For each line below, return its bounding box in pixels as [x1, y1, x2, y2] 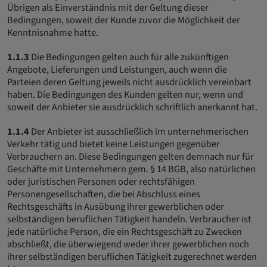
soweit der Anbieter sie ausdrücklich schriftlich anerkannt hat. [7, 100, 257, 115]
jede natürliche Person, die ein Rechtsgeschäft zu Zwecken [7, 225, 242, 240]
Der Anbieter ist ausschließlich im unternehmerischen [29, 125, 249, 139]
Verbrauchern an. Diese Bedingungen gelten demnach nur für [7, 150, 254, 164]
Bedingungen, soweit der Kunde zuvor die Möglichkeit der [7, 13, 240, 28]
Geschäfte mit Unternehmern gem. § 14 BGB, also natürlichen [7, 162, 256, 177]
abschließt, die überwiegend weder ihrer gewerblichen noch [7, 237, 249, 252]
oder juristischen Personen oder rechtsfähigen [7, 175, 195, 190]
